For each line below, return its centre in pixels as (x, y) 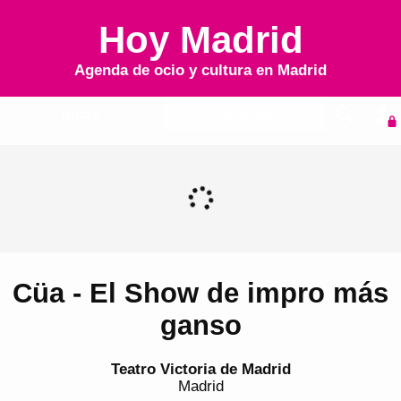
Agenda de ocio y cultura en (176, 70)
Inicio (81, 114)
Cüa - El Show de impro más (200, 294)
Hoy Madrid (200, 40)
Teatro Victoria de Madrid (200, 369)
